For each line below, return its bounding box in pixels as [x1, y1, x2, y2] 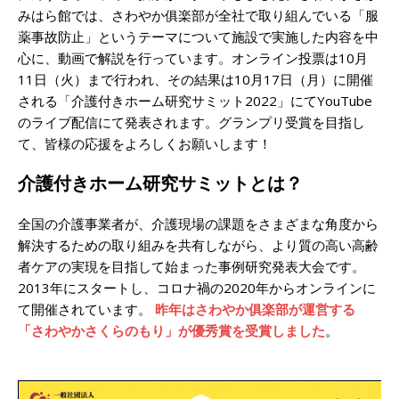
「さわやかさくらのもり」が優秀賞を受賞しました [18, 321, 325, 339]
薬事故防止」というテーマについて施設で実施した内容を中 [18, 27, 379, 45]
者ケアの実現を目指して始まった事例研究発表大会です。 [18, 256, 365, 275]
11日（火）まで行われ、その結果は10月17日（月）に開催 [18, 69, 373, 88]
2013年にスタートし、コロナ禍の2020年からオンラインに [18, 278, 376, 297]
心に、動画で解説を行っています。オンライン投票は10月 [18, 48, 368, 67]
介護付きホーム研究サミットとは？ [18, 170, 303, 195]
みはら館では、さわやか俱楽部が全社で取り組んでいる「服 [18, 5, 379, 24]
